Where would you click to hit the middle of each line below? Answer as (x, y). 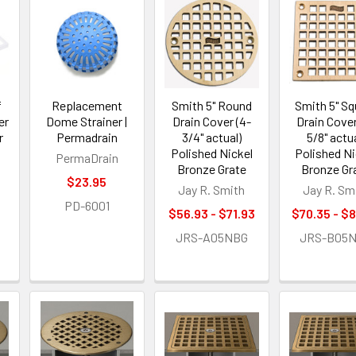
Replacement (87, 106)
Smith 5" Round (211, 106)
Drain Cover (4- (211, 122)
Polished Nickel (211, 153)
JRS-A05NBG (211, 238)
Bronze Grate (211, 169)
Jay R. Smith (212, 190)
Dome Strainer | (87, 122)
